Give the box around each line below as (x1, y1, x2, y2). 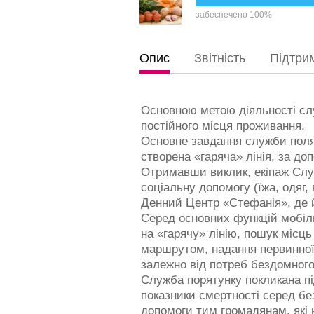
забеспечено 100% (195, 10, 272, 20)
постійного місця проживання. (140, 119, 305, 132)
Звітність (193, 51, 245, 65)
